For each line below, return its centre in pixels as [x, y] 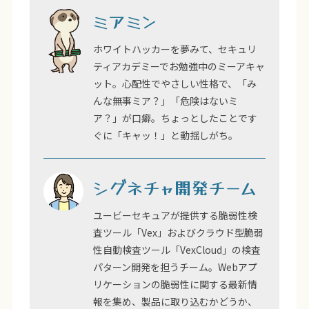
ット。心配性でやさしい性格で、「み [175, 83]
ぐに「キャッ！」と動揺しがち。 [165, 135]
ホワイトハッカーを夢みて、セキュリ [175, 49]
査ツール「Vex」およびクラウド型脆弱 [178, 232]
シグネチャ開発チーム [175, 187]
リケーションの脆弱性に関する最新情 [175, 284]
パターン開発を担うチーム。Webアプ [175, 267]
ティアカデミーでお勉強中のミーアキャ [179, 66]
